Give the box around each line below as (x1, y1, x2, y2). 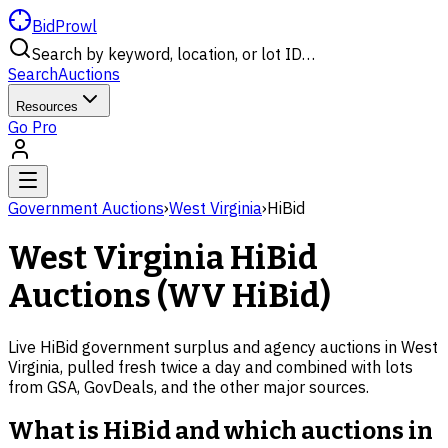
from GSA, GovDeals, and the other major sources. (8, 376, 369, 397)
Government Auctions (8, 198, 164, 218)
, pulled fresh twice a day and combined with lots (60, 356, 413, 377)
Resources (16, 99, 78, 114)
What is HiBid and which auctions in (8, 416, 433, 445)
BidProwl (32, 16, 97, 36)
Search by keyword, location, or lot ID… (32, 44, 315, 64)
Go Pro (8, 117, 57, 137)
